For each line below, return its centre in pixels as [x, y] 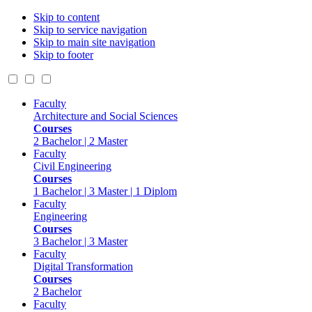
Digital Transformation [83, 266]
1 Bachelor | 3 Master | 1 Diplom [105, 191]
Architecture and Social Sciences [106, 116]
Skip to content [67, 17]
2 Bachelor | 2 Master [80, 141]
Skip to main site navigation [94, 42]
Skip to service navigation [90, 30]
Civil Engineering [72, 166]
